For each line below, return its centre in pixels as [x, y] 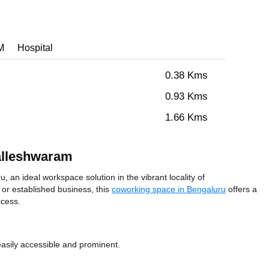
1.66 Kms [186, 118]
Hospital [35, 48]
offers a [241, 189]
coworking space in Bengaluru [169, 189]
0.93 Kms [186, 97]
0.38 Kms [186, 76]
